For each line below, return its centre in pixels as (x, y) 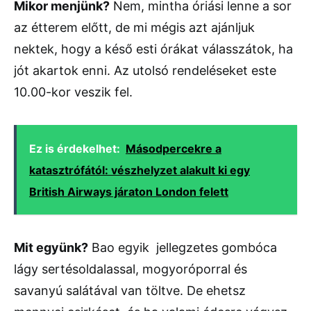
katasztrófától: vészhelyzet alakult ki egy (140, 170)
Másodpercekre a (174, 149)
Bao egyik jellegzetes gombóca (183, 248)
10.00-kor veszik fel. (73, 92)
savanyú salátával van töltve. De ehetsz (130, 291)
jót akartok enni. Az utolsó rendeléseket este (145, 71)
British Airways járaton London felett (129, 192)
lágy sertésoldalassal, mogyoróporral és (131, 269)
